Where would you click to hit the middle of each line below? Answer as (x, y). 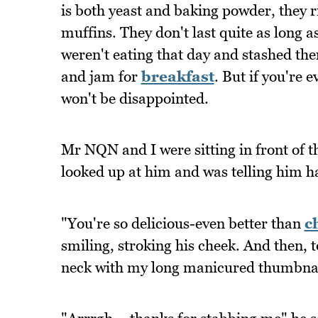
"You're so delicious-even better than (182, 223)
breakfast (177, 76)
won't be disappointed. (135, 98)
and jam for (101, 76)
